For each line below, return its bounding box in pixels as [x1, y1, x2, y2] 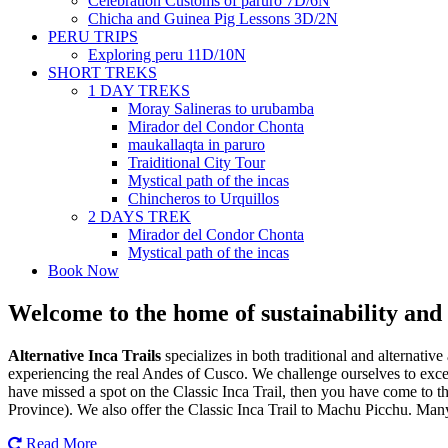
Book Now [48, 262, 119, 280]
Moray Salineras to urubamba [128, 100, 314, 118]
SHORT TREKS [48, 64, 157, 82]
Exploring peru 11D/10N [88, 46, 246, 64]
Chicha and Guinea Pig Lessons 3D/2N [88, 10, 338, 28]
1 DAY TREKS [88, 82, 190, 100]
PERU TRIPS [48, 28, 138, 46]
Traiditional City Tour [128, 154, 265, 172]
